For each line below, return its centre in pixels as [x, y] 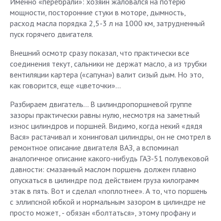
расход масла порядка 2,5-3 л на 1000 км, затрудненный [107, 23]
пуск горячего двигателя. [52, 34]
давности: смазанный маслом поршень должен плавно [103, 169]
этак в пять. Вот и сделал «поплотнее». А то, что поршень [109, 191]
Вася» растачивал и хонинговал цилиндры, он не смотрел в [110, 137]
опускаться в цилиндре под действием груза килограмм [104, 180]
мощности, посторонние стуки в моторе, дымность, [98, 12]
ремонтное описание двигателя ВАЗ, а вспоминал [94, 147]
